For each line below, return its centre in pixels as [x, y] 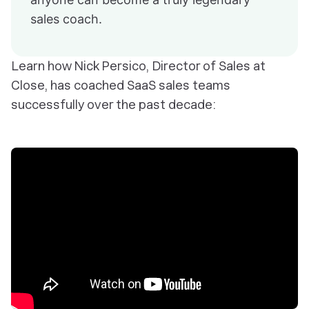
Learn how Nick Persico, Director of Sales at [138, 66]
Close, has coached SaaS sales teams [121, 86]
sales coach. [66, 19]
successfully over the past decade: [113, 105]
